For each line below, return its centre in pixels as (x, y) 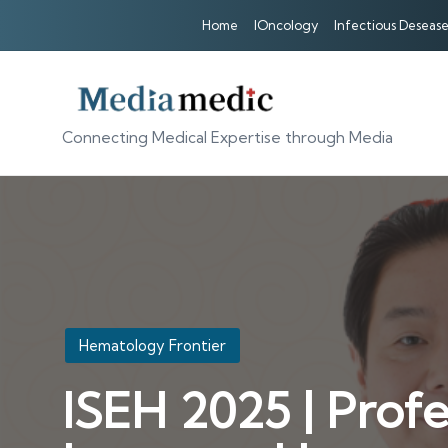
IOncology (286, 25)
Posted (84, 339)
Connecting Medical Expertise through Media (227, 137)
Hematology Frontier (152, 345)
